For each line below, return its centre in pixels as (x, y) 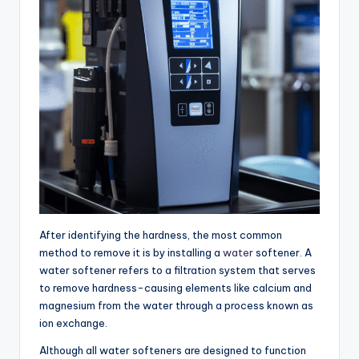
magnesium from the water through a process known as (176, 306)
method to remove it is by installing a (131, 253)
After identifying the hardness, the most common (161, 235)
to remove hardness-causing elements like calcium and (175, 288)
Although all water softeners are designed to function (173, 351)
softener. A (282, 253)
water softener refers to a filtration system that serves (177, 270)
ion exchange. (73, 323)
